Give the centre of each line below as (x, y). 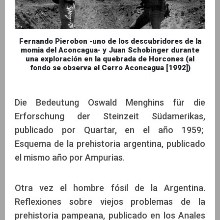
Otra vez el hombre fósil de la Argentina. (110, 188)
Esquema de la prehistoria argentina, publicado (110, 144)
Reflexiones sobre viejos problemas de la (110, 202)
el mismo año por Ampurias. (70, 158)
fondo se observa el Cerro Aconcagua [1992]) (110, 68)
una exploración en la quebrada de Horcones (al (110, 59)
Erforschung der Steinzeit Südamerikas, (110, 116)
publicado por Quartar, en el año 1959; (110, 130)
